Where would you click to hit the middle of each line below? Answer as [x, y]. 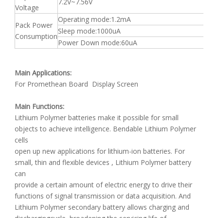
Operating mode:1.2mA [94, 19]
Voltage [27, 8]
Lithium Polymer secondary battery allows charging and [102, 207]
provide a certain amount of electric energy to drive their [103, 185]
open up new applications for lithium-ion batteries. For [100, 151]
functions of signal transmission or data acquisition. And [103, 196]
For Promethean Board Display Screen [76, 84]
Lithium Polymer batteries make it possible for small [97, 118]
